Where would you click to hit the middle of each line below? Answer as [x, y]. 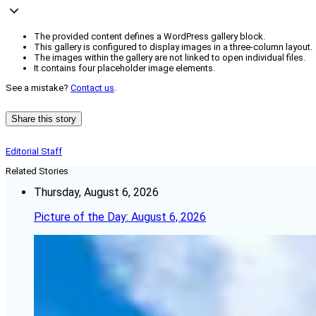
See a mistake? [38, 88]
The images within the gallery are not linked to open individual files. [170, 58]
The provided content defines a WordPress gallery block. [150, 37]
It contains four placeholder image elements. [124, 68]
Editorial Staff [34, 152]
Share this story [44, 119]
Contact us [92, 88]
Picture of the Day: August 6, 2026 [120, 217]
